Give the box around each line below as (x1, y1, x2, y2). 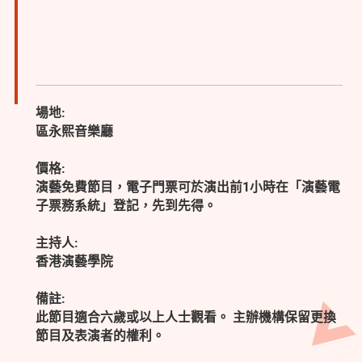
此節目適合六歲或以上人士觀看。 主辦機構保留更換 (36, 307, 337, 326)
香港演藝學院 (36, 251, 114, 270)
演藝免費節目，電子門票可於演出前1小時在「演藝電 (36, 178, 341, 196)
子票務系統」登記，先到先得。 (36, 196, 217, 215)
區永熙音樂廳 (36, 122, 114, 141)
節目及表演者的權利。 (36, 326, 166, 344)
